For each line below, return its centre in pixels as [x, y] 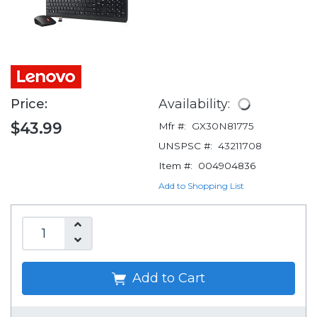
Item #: [175, 166]
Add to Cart [167, 278]
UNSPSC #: [185, 146]
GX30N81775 [223, 126]
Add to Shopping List [201, 186]
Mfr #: [172, 126]
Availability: [196, 104]
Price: [31, 104]
